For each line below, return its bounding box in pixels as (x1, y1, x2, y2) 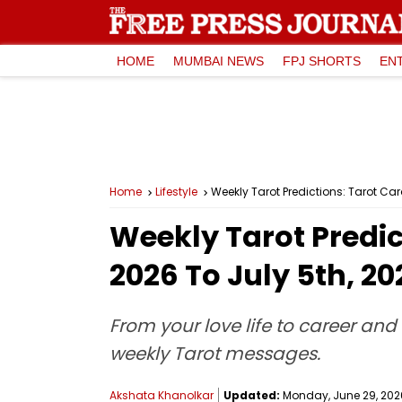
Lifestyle (155, 184, 197, 199)
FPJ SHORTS (283, 53, 361, 68)
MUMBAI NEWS (173, 53, 264, 68)
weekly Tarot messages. (109, 341, 320, 366)
